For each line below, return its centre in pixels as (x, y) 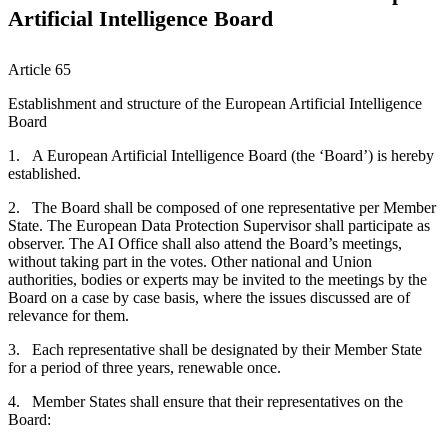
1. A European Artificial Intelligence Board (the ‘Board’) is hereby (221, 156)
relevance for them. (68, 316)
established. (44, 174)
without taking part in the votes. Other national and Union (190, 262)
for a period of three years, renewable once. (144, 368)
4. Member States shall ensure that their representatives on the (205, 402)
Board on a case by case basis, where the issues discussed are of (209, 298)
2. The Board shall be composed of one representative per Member (222, 208)
